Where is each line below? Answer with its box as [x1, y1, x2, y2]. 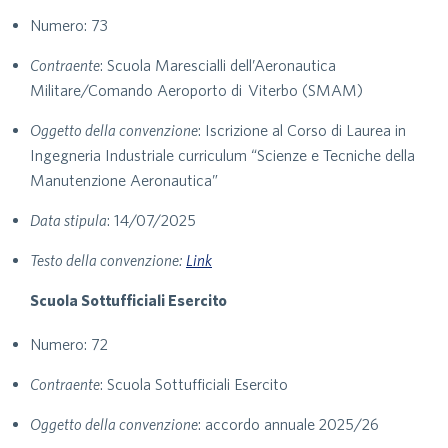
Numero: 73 [30, 16, 108, 34]
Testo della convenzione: [30, 251, 186, 269]
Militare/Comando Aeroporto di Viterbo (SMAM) [30, 81, 363, 99]
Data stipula [30, 211, 107, 229]
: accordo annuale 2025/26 [198, 415, 379, 433]
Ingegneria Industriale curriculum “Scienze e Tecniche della [30, 146, 415, 164]
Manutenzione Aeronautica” [30, 171, 218, 189]
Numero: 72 [30, 335, 108, 353]
